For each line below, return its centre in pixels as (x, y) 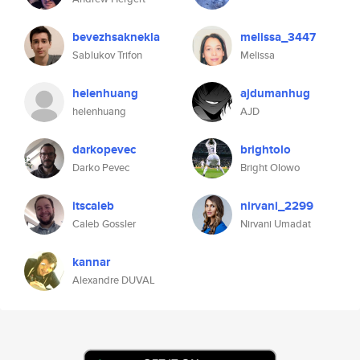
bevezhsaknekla (116, 37)
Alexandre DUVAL (114, 280)
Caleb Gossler (104, 224)
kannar (91, 262)
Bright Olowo (270, 168)
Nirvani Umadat (276, 224)
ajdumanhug (275, 93)
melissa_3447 (278, 37)
